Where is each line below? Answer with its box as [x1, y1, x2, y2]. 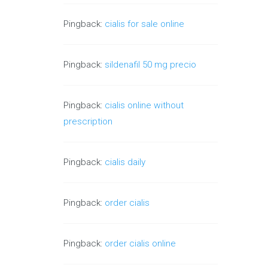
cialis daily [105, 157, 146, 168]
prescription [63, 116, 113, 127]
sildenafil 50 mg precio [105, 59, 197, 71]
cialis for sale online [105, 19, 185, 30]
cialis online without [105, 100, 184, 111]
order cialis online [105, 238, 176, 249]
